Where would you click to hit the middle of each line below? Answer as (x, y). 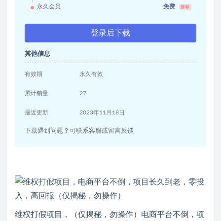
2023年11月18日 (102, 112)
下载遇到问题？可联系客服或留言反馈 (79, 130)
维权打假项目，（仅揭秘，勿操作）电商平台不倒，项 (110, 214)
